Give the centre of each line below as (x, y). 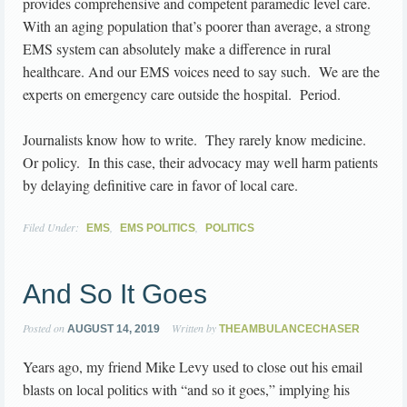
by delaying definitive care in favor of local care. (160, 185)
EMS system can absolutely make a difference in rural (177, 49)
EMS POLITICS (158, 228)
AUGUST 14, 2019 (114, 329)
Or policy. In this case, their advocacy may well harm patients (200, 162)
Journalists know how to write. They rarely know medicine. (197, 139)
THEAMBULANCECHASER (289, 329)
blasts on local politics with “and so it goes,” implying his (186, 389)
